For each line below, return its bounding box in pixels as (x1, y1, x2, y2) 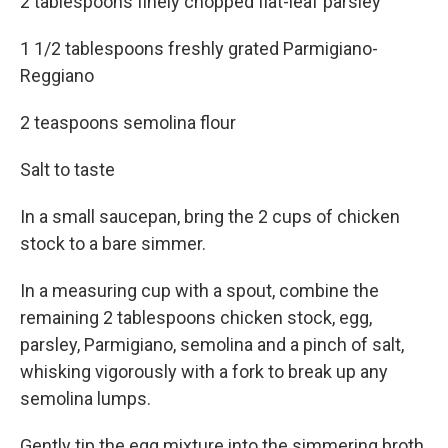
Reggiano (20, 65, 94, 87)
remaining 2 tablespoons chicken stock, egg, (20, 307, 372, 329)
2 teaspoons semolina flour (20, 112, 236, 134)
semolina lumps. (20, 388, 151, 410)
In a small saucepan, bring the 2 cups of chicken (20, 206, 400, 228)
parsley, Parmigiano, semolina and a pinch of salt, (20, 334, 404, 356)
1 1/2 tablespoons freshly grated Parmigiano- (20, 38, 378, 60)
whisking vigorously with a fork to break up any (20, 361, 388, 383)
